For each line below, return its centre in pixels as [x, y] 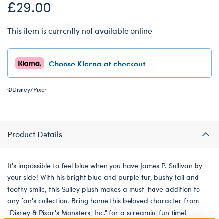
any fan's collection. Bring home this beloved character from [103, 200]
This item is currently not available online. [81, 30]
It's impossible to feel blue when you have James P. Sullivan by [105, 165]
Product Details [35, 134]
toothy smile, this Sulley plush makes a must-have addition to [104, 189]
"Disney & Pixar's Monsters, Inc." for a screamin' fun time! [97, 212]
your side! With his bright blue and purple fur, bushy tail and [103, 177]
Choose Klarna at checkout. [98, 63]
